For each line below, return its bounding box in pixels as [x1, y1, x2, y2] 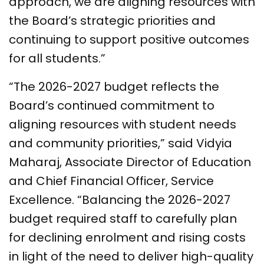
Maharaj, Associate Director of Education [9, 154, 251, 171]
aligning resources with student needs [9, 116, 236, 133]
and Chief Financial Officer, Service [9, 173, 214, 190]
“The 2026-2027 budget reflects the [9, 78, 219, 95]
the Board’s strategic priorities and [9, 12, 216, 29]
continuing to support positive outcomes [9, 31, 249, 48]
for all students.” [9, 50, 105, 67]
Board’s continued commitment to [9, 97, 214, 114]
